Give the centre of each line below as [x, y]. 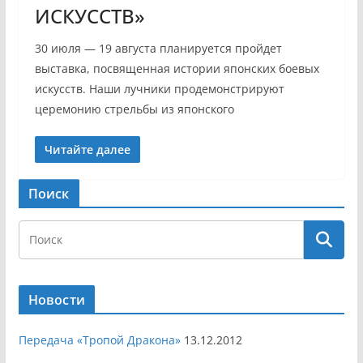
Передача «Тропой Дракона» [99, 340]
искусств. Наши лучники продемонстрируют [159, 89]
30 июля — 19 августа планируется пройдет [158, 49]
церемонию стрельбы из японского [134, 109]
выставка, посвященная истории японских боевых [177, 69]
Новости [56, 300]
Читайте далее [87, 150]
